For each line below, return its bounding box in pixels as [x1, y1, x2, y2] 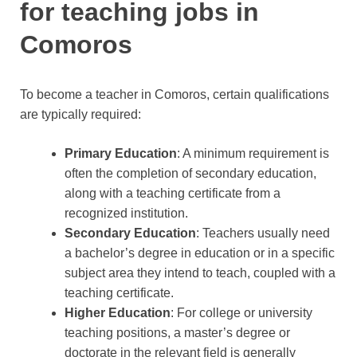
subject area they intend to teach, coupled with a [65, 265, 335, 280]
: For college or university [171, 305, 312, 320]
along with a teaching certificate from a [65, 186, 280, 200]
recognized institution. [65, 206, 188, 220]
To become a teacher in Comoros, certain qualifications [20, 87, 329, 101]
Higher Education [65, 305, 171, 320]
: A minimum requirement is [177, 146, 329, 160]
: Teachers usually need [196, 226, 330, 240]
